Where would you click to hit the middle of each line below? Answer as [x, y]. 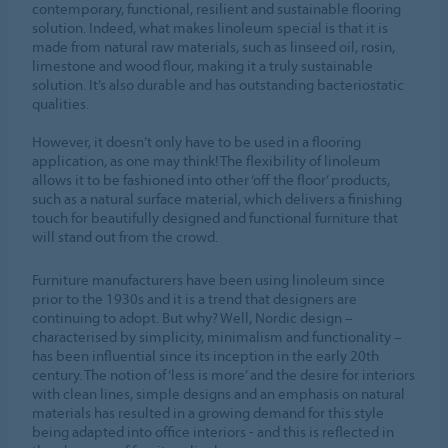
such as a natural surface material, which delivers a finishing [217, 198]
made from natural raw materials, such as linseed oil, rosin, [214, 46]
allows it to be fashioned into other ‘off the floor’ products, [211, 179]
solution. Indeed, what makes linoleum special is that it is [210, 27]
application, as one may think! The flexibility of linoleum [207, 160]
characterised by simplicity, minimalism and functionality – [217, 336]
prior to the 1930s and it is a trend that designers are [195, 298]
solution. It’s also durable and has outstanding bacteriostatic [218, 84]
